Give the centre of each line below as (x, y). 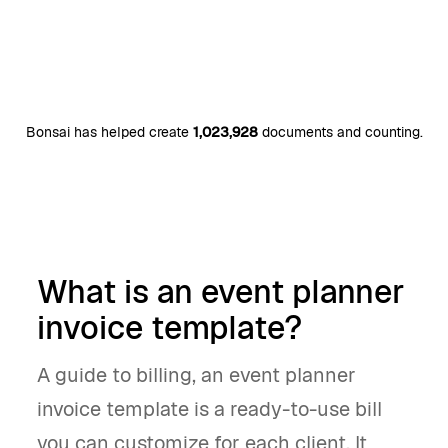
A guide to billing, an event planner (196, 375)
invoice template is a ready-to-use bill (209, 409)
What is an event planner (221, 291)
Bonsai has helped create (109, 132)
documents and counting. (340, 132)
